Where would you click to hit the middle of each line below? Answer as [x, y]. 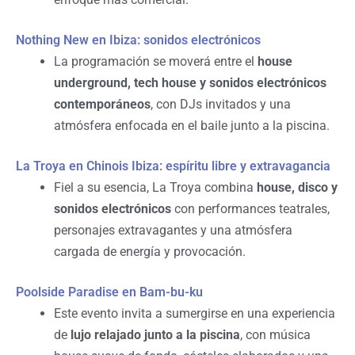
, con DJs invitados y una [221, 105]
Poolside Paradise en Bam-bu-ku [109, 292]
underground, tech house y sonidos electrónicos [190, 83]
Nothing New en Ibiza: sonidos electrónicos [138, 40]
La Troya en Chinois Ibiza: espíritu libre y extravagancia [173, 166]
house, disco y [297, 188]
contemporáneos [102, 105]
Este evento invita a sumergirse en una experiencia [195, 314]
